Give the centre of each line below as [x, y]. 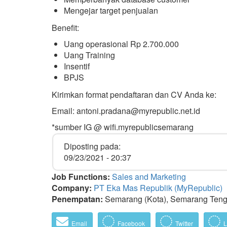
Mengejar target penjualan [111, 10]
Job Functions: [82, 177]
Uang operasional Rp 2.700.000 [121, 44]
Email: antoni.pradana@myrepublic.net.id [126, 111]
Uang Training [89, 55]
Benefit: [65, 28]
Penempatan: [78, 199]
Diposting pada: [92, 146]
